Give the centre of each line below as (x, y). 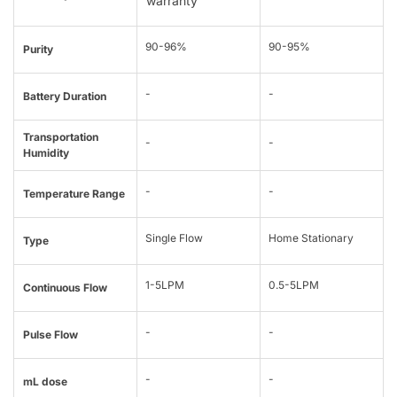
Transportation (61, 137)
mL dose (45, 382)
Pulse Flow (51, 335)
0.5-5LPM (294, 285)
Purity (38, 50)
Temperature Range (74, 194)
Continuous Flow (65, 288)
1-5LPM (165, 285)
